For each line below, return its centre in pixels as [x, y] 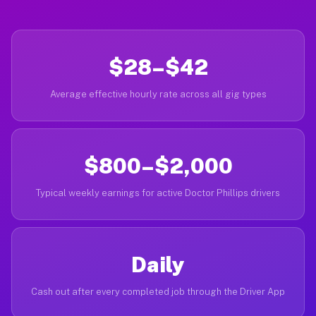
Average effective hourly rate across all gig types [158, 94]
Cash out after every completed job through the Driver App [158, 292]
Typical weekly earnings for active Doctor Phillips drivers [158, 193]
